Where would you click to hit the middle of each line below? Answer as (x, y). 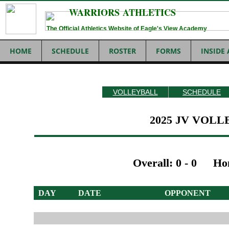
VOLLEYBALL (135, 92)
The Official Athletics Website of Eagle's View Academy (127, 29)
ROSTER (122, 51)
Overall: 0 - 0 (165, 163)
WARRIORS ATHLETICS (122, 12)
